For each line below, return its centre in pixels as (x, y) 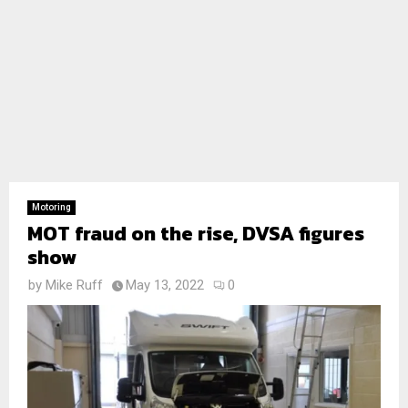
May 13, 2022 (165, 285)
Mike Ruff (74, 285)
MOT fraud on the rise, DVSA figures (196, 234)
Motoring (51, 207)
